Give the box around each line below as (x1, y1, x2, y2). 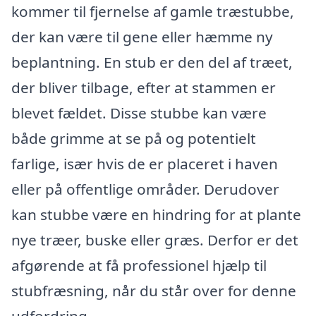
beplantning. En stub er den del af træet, (11, 51, 293, 72)
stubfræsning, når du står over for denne (11, 280, 296, 300)
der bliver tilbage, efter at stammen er (11, 77, 276, 97)
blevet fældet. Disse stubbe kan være (11, 102, 267, 123)
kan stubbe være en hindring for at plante (11, 204, 301, 224)
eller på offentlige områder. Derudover (11, 178, 279, 199)
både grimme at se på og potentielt (11, 128, 256, 148)
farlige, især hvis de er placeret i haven (11, 153, 278, 174)
